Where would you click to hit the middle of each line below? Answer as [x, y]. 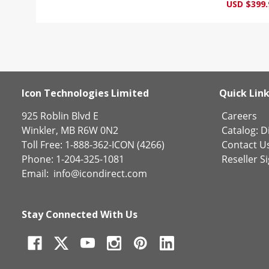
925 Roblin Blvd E [60, 116]
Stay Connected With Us [80, 214]
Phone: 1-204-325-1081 [73, 159]
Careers [239, 116]
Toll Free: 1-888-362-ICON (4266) [93, 144]
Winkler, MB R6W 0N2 [70, 130]
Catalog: [240, 130]
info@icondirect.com [100, 173]
